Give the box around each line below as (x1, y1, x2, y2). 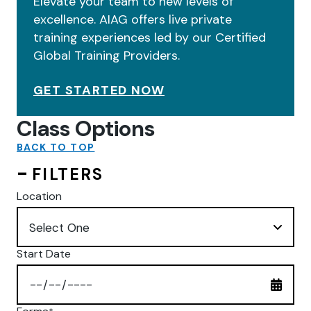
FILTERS (32, 164, 104, 185)
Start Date (17, 246, 71, 261)
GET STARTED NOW (33, 82, 165, 99)
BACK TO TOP (17, 141, 95, 153)
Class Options (17, 115, 155, 143)
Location (17, 189, 62, 203)
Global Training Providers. (33, 47, 180, 64)
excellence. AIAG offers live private (33, 11, 232, 28)
